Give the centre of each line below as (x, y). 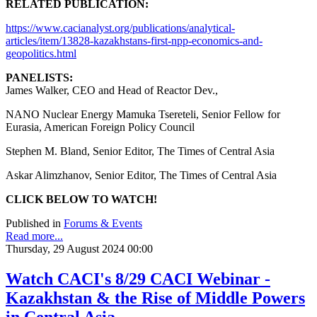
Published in (33, 224)
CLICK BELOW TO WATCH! (81, 200)
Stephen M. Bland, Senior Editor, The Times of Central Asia (140, 151)
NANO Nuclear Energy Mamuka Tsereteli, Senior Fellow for (143, 115)
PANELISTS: (39, 78)
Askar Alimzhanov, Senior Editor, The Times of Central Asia (141, 175)
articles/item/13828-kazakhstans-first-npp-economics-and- (134, 41)
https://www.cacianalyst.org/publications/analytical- (120, 28)
